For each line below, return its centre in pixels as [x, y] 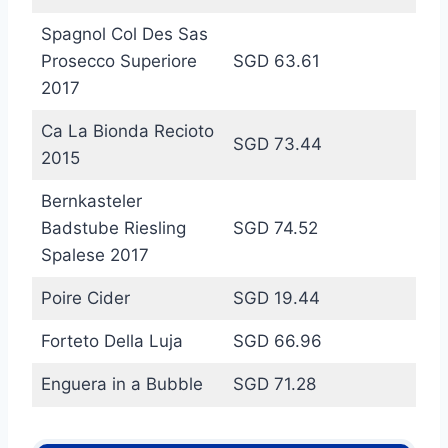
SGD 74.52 [275, 227]
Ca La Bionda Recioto [127, 130]
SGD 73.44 [277, 143]
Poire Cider [85, 297]
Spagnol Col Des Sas [124, 33]
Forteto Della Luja [111, 340]
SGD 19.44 [276, 297]
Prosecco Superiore [118, 60]
